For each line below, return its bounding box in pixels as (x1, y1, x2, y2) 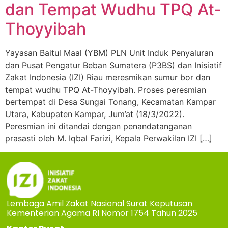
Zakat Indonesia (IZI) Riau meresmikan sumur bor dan (5, 72, 210, 82)
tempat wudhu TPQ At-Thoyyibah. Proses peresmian (5, 84, 206, 95)
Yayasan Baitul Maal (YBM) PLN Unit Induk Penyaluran (5, 47, 213, 58)
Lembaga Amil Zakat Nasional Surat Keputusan (7, 197, 193, 209)
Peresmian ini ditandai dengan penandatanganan (5, 121, 192, 131)
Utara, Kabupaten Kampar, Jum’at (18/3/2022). (5, 108, 184, 119)
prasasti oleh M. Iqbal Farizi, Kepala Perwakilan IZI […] (5, 133, 212, 144)
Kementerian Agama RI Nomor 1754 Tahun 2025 (7, 207, 198, 219)
